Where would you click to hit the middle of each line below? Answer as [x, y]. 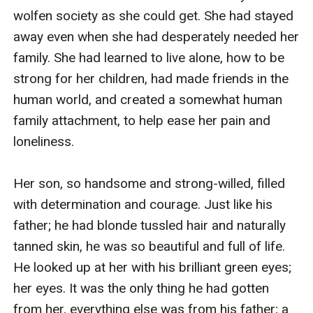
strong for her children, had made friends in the [151, 78]
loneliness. [44, 141]
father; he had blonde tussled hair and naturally [150, 225]
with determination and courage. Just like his [143, 204]
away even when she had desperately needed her [156, 36]
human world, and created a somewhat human [148, 99]
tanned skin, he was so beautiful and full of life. [150, 246]
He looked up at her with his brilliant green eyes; [153, 267]
